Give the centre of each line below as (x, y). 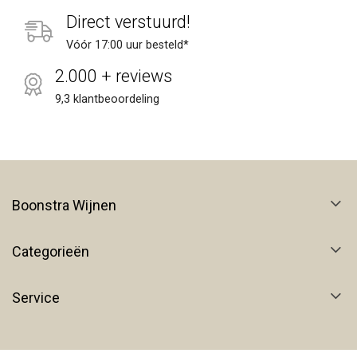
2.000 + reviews (114, 76)
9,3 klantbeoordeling (107, 99)
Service (36, 297)
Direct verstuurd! (128, 22)
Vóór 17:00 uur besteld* (127, 45)
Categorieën (51, 251)
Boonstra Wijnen (64, 205)
